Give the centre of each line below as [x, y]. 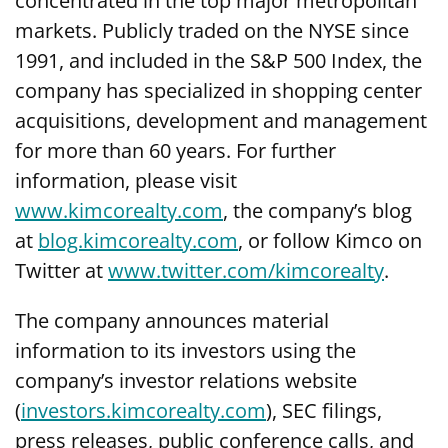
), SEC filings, [324, 411]
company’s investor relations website [186, 381]
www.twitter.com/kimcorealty [246, 271]
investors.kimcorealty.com [143, 411]
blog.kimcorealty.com [138, 241]
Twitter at [61, 271]
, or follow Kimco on [330, 241]
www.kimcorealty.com [119, 211]
